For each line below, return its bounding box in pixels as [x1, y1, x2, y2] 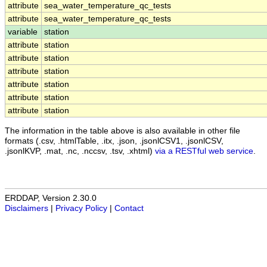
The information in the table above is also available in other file [5, 126, 240, 135]
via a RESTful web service [155, 146, 253, 156]
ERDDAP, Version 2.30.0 [5, 194, 97, 203]
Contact [114, 204, 144, 213]
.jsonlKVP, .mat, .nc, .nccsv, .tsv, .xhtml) [5, 146, 155, 156]
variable [8, 27, 38, 37]
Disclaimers [5, 204, 48, 213]
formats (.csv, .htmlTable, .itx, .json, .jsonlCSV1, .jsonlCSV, [5, 136, 223, 145]
